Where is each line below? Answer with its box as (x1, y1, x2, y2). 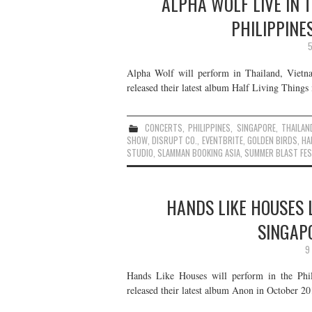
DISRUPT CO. (152, 133, 198, 147)
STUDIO (127, 146, 153, 159)
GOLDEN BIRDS (247, 133, 298, 147)
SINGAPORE (236, 120, 276, 134)
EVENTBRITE (201, 133, 243, 147)
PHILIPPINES (188, 120, 231, 134)
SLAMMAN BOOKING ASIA (157, 146, 240, 159)
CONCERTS (144, 120, 182, 134)
